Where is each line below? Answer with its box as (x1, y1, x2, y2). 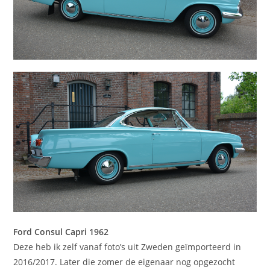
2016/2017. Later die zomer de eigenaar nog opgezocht (13, 256, 236, 268)
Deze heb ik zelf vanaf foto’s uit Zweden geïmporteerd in (13, 240, 242, 253)
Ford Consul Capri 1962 (13, 225, 109, 237)
